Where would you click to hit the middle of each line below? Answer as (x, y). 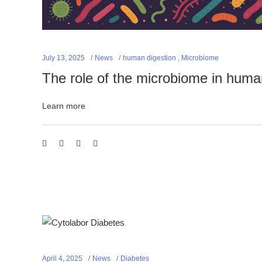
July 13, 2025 (63, 58)
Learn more (64, 106)
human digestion (149, 58)
